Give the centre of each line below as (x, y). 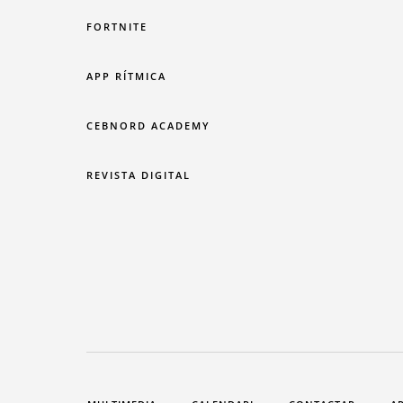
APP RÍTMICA (126, 76)
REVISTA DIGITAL (138, 175)
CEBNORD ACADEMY (148, 126)
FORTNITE (116, 27)
